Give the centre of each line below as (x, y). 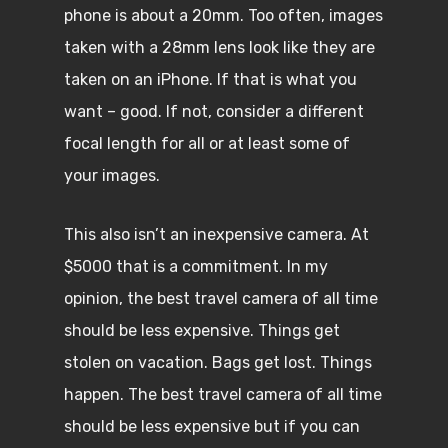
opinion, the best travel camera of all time (221, 298)
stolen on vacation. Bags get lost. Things (218, 362)
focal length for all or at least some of (207, 143)
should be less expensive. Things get (202, 330)
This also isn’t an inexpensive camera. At (216, 234)
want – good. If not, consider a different (214, 111)
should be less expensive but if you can (212, 426)
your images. (112, 175)
